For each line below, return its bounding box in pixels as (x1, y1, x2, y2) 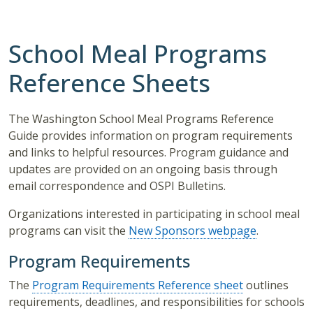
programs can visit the (8, 223, 129, 239)
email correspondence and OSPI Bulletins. (8, 178, 226, 194)
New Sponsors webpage (129, 223, 256, 239)
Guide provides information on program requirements (8, 128, 293, 144)
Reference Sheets (8, 66, 210, 100)
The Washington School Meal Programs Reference (8, 111, 274, 127)
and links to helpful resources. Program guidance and (8, 145, 289, 161)
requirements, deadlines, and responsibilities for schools (8, 294, 305, 310)
